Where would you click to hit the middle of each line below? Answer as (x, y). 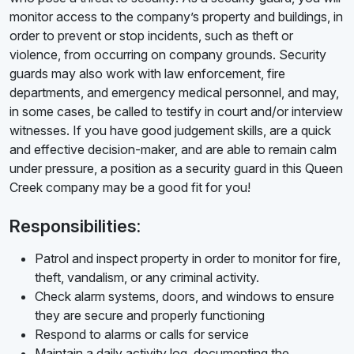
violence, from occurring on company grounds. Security (168, 55)
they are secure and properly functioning (150, 316)
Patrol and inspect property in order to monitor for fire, (188, 259)
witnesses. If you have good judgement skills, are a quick (170, 131)
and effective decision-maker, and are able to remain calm (173, 150)
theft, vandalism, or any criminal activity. (147, 278)
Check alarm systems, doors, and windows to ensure (185, 297)
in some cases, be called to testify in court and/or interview (176, 112)
